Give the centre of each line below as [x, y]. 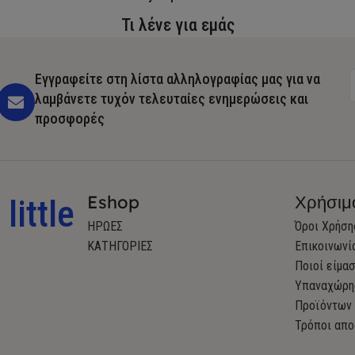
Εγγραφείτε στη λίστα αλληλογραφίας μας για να [177, 78]
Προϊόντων [323, 305]
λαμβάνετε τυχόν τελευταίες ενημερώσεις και [171, 98]
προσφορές [69, 118]
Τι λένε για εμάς [177, 25]
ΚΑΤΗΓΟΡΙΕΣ [120, 246]
